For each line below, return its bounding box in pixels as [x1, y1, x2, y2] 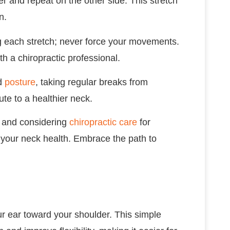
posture [5, 76, 35, 87]
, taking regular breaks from [35, 76, 148, 87]
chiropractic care [69, 117, 137, 127]
